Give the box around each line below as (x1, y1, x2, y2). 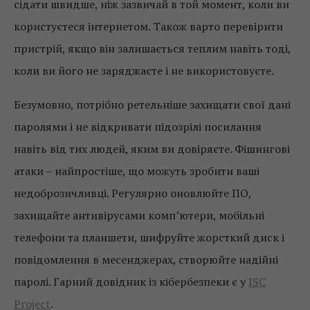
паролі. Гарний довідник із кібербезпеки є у (14, 274, 248, 290)
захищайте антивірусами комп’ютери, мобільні (14, 208, 264, 224)
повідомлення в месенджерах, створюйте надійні (14, 252, 278, 268)
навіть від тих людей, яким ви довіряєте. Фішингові (14, 141, 290, 157)
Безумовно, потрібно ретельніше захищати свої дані (14, 97, 291, 113)
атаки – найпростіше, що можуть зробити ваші (14, 163, 259, 179)
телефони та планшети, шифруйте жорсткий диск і (14, 230, 284, 246)
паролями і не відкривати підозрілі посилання (14, 119, 262, 135)
